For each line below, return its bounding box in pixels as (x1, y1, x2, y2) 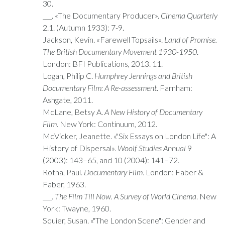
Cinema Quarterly (161, 11, 217, 20)
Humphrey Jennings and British (94, 71, 192, 80)
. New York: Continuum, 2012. (57, 119, 157, 129)
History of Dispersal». (43, 143, 118, 153)
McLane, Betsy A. (43, 107, 104, 117)
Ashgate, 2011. (43, 95, 93, 104)
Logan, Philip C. (43, 71, 94, 80)
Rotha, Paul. (43, 167, 84, 177)
